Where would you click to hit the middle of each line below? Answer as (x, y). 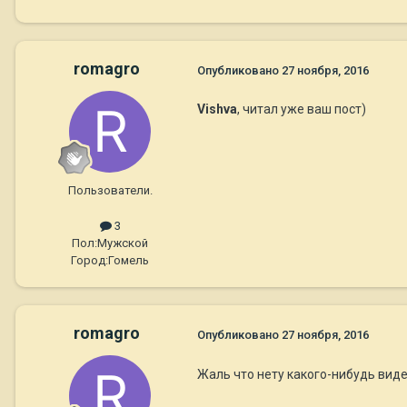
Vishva (217, 109)
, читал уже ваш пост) (302, 109)
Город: (89, 261)
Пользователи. (110, 191)
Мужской (123, 243)
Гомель (129, 261)
